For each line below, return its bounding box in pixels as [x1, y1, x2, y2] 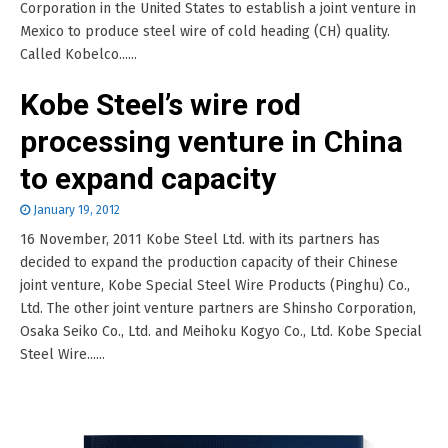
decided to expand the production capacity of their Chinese [20, 254, 398, 271]
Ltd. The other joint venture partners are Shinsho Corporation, [20, 300, 416, 317]
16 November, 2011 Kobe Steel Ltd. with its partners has [20, 231, 380, 248]
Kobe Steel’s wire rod [20, 87, 301, 122]
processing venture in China [20, 124, 403, 159]
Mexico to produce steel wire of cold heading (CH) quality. [20, 23, 390, 40]
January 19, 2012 [33, 203, 120, 217]
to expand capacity [20, 161, 276, 196]
